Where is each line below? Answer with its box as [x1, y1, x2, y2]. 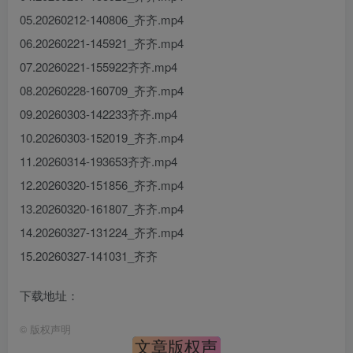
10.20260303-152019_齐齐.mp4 [20, 129, 184, 146]
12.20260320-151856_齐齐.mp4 [20, 176, 184, 193]
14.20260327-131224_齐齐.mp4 [20, 224, 184, 240]
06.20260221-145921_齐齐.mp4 [20, 35, 184, 51]
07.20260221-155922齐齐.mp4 [20, 58, 177, 75]
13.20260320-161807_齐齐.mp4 [20, 200, 184, 217]
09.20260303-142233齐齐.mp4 [20, 106, 177, 122]
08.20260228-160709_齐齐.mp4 [20, 82, 184, 98]
